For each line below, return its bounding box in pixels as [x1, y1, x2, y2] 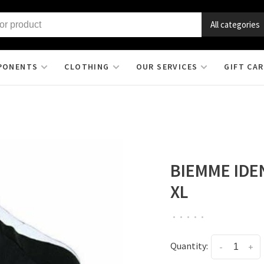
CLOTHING [64, 61, 110, 72]
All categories [210, 19, 260, 30]
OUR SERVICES [136, 61, 198, 72]
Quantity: [170, 240, 208, 252]
